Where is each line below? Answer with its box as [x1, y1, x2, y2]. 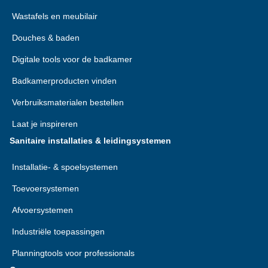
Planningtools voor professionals [12, 248, 135, 258]
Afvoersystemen [12, 205, 73, 215]
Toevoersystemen [12, 184, 79, 193]
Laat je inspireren [12, 119, 78, 129]
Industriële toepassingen [12, 227, 105, 236]
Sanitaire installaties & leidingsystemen [10, 136, 171, 145]
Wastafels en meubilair [12, 11, 98, 21]
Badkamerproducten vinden [12, 76, 117, 86]
